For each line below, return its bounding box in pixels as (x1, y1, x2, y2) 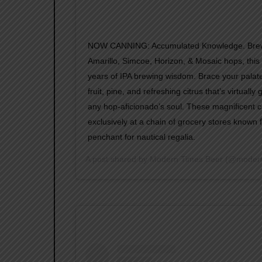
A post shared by (85, 154, 150, 164)
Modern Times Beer (149, 154, 223, 164)
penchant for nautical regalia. (87, 132, 195, 142)
